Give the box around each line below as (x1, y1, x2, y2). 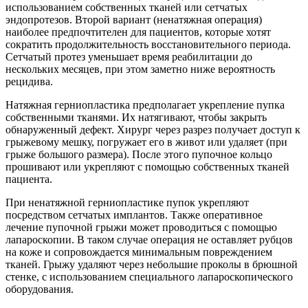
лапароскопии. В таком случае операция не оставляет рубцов (5, 233, 293, 245)
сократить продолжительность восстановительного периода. (5, 38, 291, 50)
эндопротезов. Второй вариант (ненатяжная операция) (5, 13, 262, 25)
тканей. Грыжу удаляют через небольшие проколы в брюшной (5, 258, 298, 270)
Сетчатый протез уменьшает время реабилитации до (5, 50, 252, 63)
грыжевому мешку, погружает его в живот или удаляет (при (5, 135, 287, 148)
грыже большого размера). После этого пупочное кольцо (5, 148, 272, 160)
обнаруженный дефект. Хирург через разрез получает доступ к (5, 123, 300, 135)
